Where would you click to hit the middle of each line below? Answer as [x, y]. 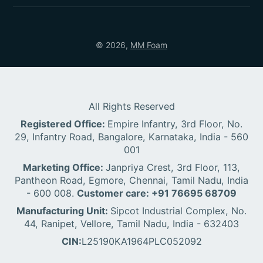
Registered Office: [64, 124]
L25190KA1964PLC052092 [141, 241]
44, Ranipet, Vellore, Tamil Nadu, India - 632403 [131, 223]
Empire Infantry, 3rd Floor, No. [175, 124]
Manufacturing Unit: [63, 210]
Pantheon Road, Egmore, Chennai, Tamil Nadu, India [131, 180]
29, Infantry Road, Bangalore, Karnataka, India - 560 [131, 136]
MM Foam [149, 45]
